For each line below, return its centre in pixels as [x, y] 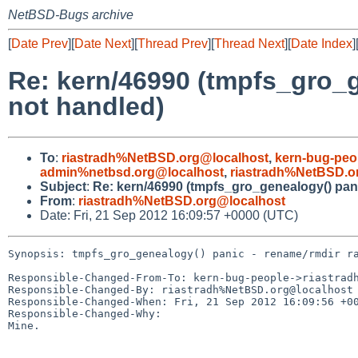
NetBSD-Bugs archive [71, 15]
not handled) [86, 107]
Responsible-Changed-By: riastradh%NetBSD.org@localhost [181, 289]
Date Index [322, 44]
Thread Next [249, 44]
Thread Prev [173, 44]
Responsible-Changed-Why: [85, 313]
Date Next [103, 44]
